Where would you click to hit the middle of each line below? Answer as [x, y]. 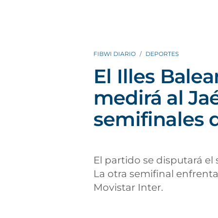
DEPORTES [162, 54]
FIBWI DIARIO [115, 54]
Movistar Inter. [128, 187]
